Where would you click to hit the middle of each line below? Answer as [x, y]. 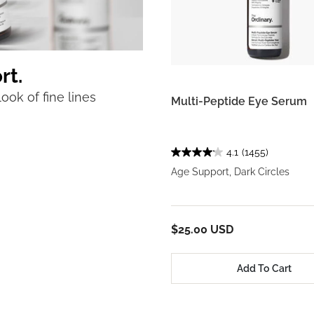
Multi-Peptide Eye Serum [239, 102]
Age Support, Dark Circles [230, 172]
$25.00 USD [202, 230]
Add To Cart [264, 268]
